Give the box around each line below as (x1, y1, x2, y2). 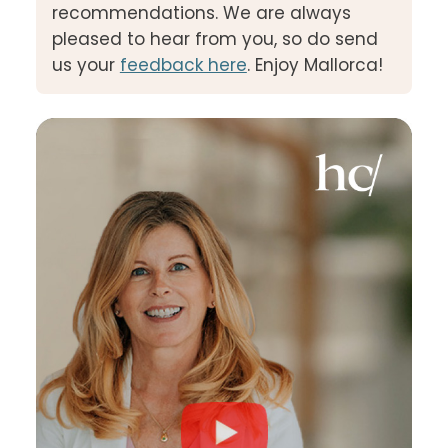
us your (51, 53, 115, 78)
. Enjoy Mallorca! (246, 53, 383, 78)
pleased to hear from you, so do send (51, 27, 378, 52)
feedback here (119, 53, 247, 78)
